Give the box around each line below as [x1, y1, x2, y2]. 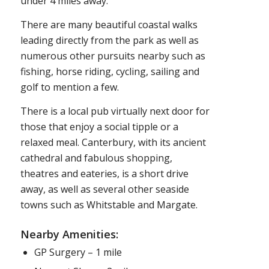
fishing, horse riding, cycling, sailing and [20, 64, 199, 78]
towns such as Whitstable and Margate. [20, 198, 198, 211]
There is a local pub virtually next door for [20, 104, 210, 118]
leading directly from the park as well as [20, 33, 199, 47]
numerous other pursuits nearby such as [20, 49, 205, 62]
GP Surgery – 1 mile [34, 245, 122, 259]
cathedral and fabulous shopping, [20, 151, 172, 165]
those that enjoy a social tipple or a [20, 119, 178, 133]
